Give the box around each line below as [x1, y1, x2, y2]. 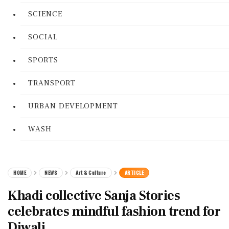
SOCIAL [28, 32, 58, 42]
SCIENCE [28, 9, 62, 19]
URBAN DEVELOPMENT [28, 101, 118, 111]
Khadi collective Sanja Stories [8, 187, 180, 204]
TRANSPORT [28, 78, 76, 88]
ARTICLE [124, 169, 144, 176]
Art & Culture [76, 169, 106, 176]
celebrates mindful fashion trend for [8, 203, 220, 220]
